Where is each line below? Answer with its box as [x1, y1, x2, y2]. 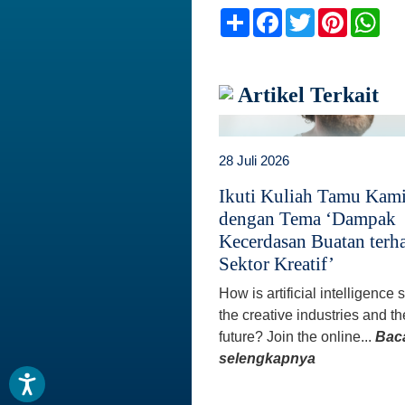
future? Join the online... [219, 328, 375, 344]
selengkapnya [219, 350, 316, 366]
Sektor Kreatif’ [219, 252, 334, 275]
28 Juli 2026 [219, 152, 289, 168]
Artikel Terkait [233, 82, 379, 107]
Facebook [282, 5, 350, 24]
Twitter [315, 5, 363, 24]
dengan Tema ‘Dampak [219, 207, 396, 230]
